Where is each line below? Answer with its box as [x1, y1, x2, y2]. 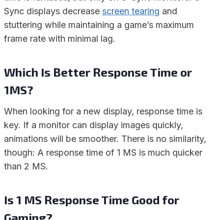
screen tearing [102, 6, 160, 17]
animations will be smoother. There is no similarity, [4, 134, 206, 144]
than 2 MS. [4, 161, 48, 172]
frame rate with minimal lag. [4, 33, 115, 44]
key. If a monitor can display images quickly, [4, 120, 183, 131]
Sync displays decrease [4, 6, 102, 17]
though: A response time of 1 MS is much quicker [4, 147, 202, 158]
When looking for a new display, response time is [4, 106, 202, 117]
